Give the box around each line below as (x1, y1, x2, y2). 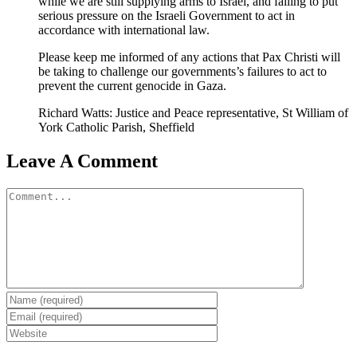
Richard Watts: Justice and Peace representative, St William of (38, 105, 348, 120)
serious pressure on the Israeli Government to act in (38, 8, 295, 22)
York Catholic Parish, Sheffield (38, 120, 194, 134)
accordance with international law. (38, 22, 210, 37)
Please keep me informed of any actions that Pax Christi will (38, 49, 340, 64)
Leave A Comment (6, 150, 158, 171)
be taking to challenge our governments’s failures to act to (38, 64, 327, 78)
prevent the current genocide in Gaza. (38, 78, 226, 92)
